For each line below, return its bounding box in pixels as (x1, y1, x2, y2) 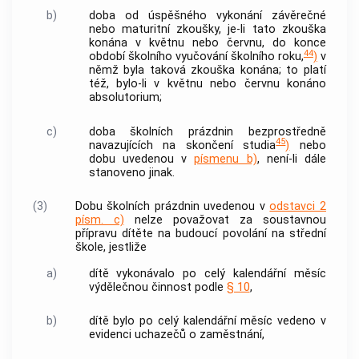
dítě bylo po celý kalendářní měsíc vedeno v (88, 314, 326, 329)
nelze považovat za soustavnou (123, 213, 327, 228)
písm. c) (75, 213, 124, 228)
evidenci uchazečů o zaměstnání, (88, 328, 264, 342)
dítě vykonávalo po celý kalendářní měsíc (88, 266, 326, 280)
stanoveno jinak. (88, 165, 175, 179)
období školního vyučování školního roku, (88, 50, 304, 64)
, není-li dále (256, 151, 327, 166)
